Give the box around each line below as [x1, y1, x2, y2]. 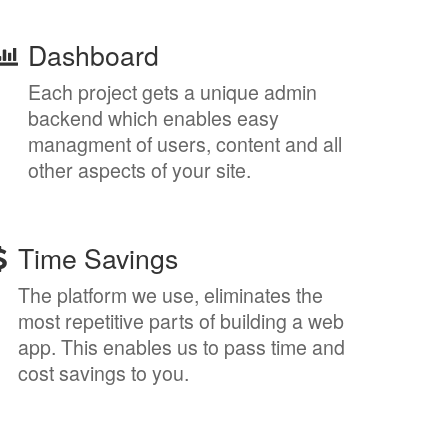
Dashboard [28, 35, 159, 74]
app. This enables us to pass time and [18, 332, 345, 361]
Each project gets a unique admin [28, 77, 317, 106]
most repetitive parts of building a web [18, 306, 344, 335]
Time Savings [18, 238, 178, 277]
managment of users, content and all [28, 129, 342, 158]
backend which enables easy [28, 103, 279, 132]
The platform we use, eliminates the [18, 280, 323, 309]
